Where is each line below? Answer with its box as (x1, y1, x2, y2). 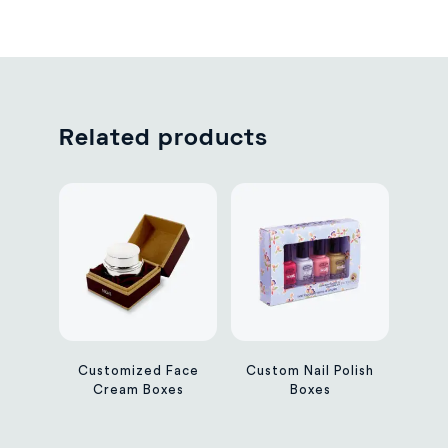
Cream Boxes (92, 383, 184, 397)
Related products (59, 127, 268, 150)
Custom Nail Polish (246, 364, 374, 378)
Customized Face (77, 364, 199, 378)
